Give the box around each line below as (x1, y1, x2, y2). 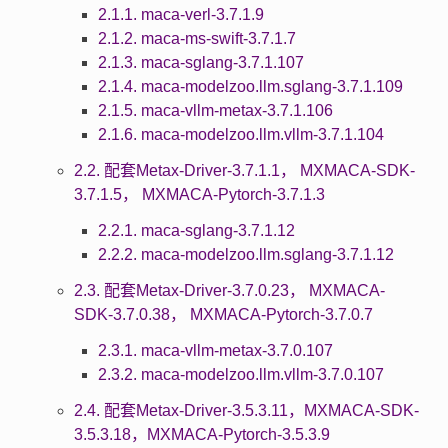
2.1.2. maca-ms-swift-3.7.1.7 (97, 29, 296, 47)
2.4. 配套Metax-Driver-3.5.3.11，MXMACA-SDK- (73, 401, 419, 419)
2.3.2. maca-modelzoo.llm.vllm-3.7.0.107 (97, 365, 384, 383)
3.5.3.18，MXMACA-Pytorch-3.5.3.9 (73, 425, 330, 443)
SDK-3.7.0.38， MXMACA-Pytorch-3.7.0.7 (73, 305, 373, 323)
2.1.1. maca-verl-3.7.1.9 (97, 5, 264, 23)
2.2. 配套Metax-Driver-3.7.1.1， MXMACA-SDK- (73, 161, 415, 179)
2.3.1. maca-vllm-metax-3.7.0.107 (97, 341, 333, 359)
